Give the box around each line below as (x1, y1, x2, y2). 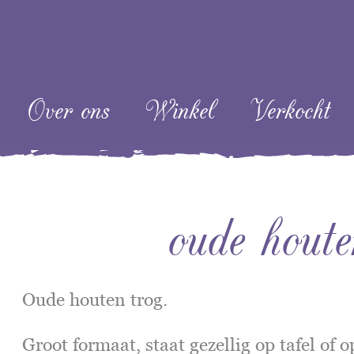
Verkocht (250, 92, 330, 129)
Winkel (145, 92, 214, 129)
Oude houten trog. (22, 288, 168, 310)
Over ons (28, 92, 109, 129)
